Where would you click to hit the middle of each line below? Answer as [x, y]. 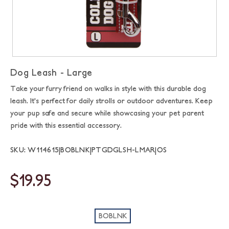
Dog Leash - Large [51, 72]
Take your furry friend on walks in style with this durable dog [108, 88]
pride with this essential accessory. [66, 125]
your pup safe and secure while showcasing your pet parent [107, 113]
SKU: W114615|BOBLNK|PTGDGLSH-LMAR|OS [88, 150]
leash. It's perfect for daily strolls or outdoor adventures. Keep [111, 101]
